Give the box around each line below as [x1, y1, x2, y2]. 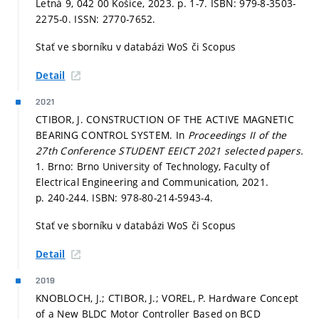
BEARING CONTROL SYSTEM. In [36, 127, 188, 142]
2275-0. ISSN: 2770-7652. [36, 11, 156, 26]
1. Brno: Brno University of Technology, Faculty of [36, 159, 270, 173]
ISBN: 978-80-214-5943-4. [92, 190, 214, 204]
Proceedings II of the [187, 127, 287, 142]
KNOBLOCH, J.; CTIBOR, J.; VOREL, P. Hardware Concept [36, 291, 299, 305]
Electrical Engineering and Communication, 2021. [36, 174, 269, 189]
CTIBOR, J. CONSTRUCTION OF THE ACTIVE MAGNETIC [36, 112, 294, 126]
